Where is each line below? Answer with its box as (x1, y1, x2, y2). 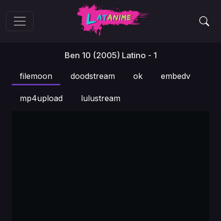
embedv (161, 71, 190, 81)
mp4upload (20, 93, 63, 103)
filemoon (20, 71, 52, 81)
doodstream (71, 71, 115, 81)
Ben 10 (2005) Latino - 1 (64, 50, 157, 60)
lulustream (81, 93, 120, 103)
